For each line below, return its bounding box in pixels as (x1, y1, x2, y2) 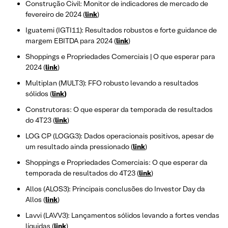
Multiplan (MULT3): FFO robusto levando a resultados (25, 78, 198, 88)
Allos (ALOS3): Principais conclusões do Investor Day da (25, 184, 205, 193)
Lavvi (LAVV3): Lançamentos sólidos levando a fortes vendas (25, 210, 219, 220)
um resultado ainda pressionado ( (25, 141, 133, 151)
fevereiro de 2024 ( (25, 9, 85, 19)
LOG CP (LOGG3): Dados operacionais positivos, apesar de (25, 131, 214, 140)
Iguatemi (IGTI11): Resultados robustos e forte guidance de (25, 25, 217, 35)
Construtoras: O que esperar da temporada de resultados (25, 104, 213, 114)
